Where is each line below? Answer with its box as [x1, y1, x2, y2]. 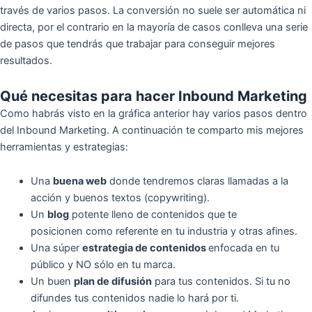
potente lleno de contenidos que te [68, 208, 237, 221]
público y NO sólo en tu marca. [30, 258, 175, 272]
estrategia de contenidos [81, 242, 208, 255]
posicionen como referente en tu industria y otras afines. [30, 225, 297, 238]
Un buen [30, 275, 74, 288]
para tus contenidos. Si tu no [151, 275, 290, 288]
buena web [52, 175, 107, 188]
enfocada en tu [208, 242, 279, 255]
